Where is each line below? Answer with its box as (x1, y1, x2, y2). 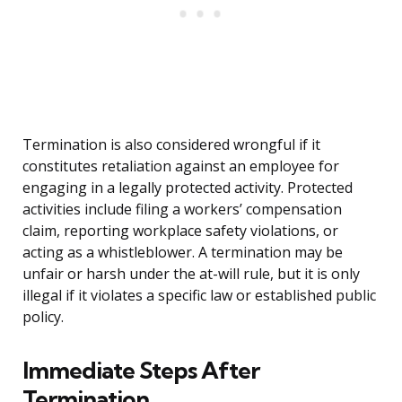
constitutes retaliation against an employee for (22, 156, 339, 177)
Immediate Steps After (22, 355, 259, 386)
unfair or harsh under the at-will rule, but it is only (22, 264, 360, 284)
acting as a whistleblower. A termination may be (22, 242, 343, 263)
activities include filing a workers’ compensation (22, 199, 342, 220)
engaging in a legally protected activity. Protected (22, 178, 353, 198)
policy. (22, 307, 64, 328)
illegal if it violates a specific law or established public (22, 285, 376, 306)
